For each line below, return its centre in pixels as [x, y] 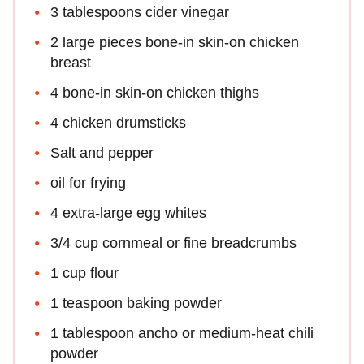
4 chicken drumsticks [118, 122]
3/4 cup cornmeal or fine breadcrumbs [173, 243]
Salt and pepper [102, 152]
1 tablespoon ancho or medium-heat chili [182, 333]
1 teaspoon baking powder [136, 303]
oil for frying [88, 182]
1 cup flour [84, 273]
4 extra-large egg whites [128, 212]
